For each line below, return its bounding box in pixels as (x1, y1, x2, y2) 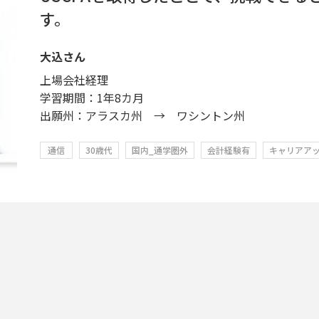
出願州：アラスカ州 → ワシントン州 (40, 107, 245, 124)
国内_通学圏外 (132, 144, 188, 156)
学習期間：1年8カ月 (40, 89, 144, 106)
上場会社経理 (40, 71, 108, 88)
